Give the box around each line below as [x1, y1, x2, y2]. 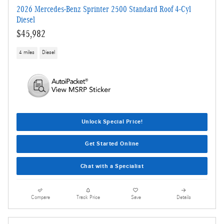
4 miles [19, 49, 35, 56]
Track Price [76, 194, 100, 201]
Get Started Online [84, 140, 139, 147]
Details [176, 194, 191, 201]
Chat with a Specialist [80, 162, 144, 169]
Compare [30, 194, 50, 201]
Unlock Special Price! [81, 118, 143, 125]
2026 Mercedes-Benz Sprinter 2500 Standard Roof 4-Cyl [16, 4, 191, 14]
